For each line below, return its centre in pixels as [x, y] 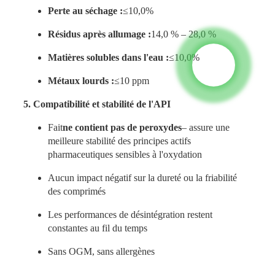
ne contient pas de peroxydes [122, 128]
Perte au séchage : [85, 11]
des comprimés [76, 192]
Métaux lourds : [81, 81]
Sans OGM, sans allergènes [101, 252]
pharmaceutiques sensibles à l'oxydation [125, 155]
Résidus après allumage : [99, 34]
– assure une [205, 128]
